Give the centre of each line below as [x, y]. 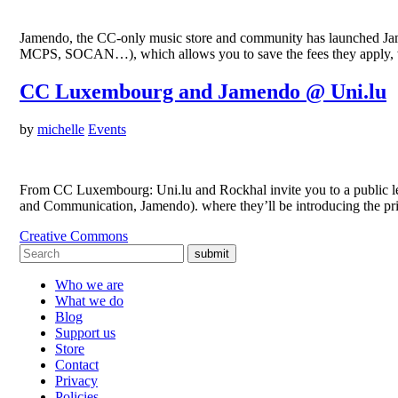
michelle [61, 130]
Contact [77, 365]
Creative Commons [74, 236]
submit [212, 254]
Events [107, 130]
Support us [85, 333]
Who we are [89, 285]
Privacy [76, 381]
